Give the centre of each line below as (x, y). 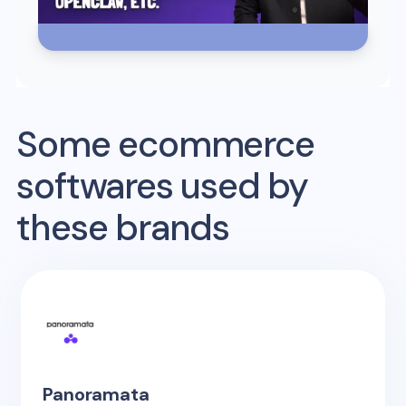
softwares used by (163, 185)
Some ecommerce (165, 144)
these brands (123, 227)
